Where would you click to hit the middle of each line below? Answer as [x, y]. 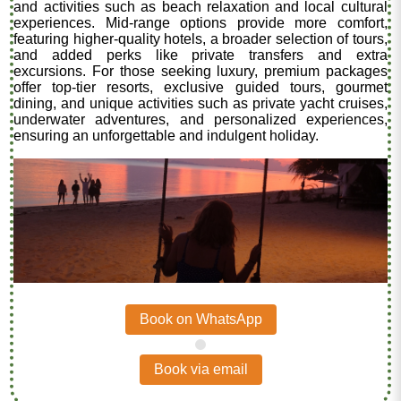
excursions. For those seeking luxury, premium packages [200, 72]
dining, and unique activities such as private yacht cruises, [200, 104]
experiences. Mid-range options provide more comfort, [200, 23]
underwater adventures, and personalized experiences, [200, 120]
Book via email [200, 370]
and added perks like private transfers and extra [200, 55]
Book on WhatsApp [200, 320]
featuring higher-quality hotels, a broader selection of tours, [200, 39]
